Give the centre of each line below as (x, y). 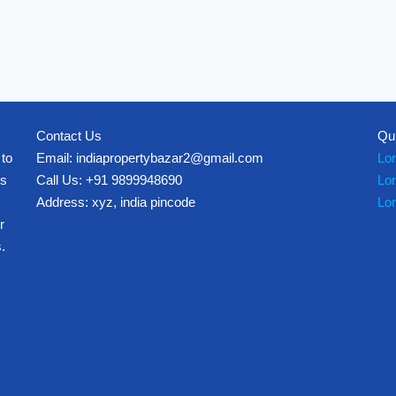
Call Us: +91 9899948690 (109, 179)
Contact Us (69, 135)
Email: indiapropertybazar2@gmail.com (149, 157)
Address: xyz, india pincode (115, 202)
